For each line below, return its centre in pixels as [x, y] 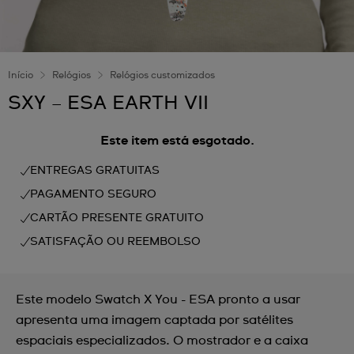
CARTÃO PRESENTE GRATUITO [117, 218]
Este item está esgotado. [177, 141]
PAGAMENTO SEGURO [93, 194]
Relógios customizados [162, 76]
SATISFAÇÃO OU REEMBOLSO [115, 242]
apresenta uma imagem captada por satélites [154, 320]
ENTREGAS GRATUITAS [95, 171]
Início [21, 76]
